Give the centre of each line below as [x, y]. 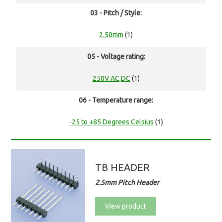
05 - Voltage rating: [116, 57]
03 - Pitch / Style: [116, 13]
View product [126, 206]
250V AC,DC [111, 79]
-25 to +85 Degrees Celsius [111, 122]
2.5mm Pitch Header [127, 183]
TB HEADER [123, 167]
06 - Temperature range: [116, 100]
